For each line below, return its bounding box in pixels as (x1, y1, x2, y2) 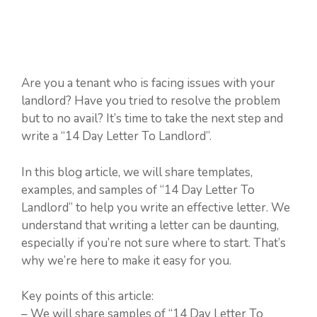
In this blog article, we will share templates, (21, 163, 253, 180)
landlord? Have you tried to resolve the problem (21, 93, 280, 110)
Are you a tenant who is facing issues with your (21, 75, 275, 92)
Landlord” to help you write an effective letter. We (21, 199, 290, 216)
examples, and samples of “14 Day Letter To (21, 181, 255, 198)
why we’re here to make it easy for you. (21, 252, 231, 269)
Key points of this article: (21, 288, 154, 305)
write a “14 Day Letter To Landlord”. (21, 128, 212, 145)
